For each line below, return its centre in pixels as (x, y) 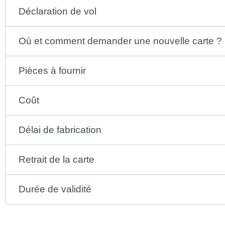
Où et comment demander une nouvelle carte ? (121, 41)
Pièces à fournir (52, 70)
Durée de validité (55, 189)
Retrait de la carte (57, 159)
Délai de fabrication (60, 130)
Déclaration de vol (58, 11)
